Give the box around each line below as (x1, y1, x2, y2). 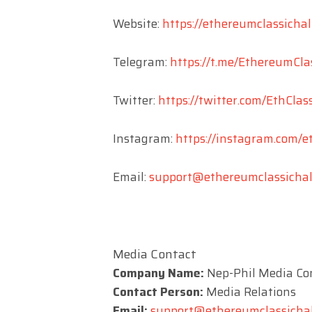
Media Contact (113, 244, 196, 264)
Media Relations (203, 282, 296, 301)
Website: (113, 14, 162, 33)
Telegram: (113, 52, 170, 71)
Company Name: (113, 263, 204, 282)
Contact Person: (113, 282, 203, 301)
